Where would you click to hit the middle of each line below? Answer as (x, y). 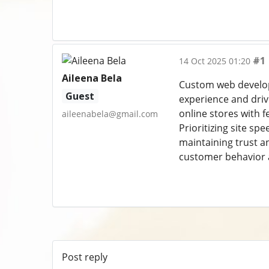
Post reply (85, 257)
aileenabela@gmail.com (110, 114)
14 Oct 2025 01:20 (214, 61)
